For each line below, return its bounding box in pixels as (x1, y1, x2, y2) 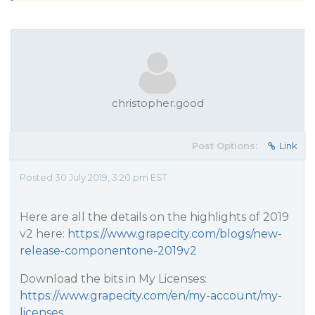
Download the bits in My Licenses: (20, 272, 207, 285)
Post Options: (192, 140, 257, 151)
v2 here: (20, 227, 67, 240)
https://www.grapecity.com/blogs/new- (67, 227, 282, 240)
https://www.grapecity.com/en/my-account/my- (20, 289, 282, 302)
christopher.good (111, 96, 204, 110)
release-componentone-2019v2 (20, 244, 197, 257)
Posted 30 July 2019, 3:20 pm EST (20, 172, 167, 183)
